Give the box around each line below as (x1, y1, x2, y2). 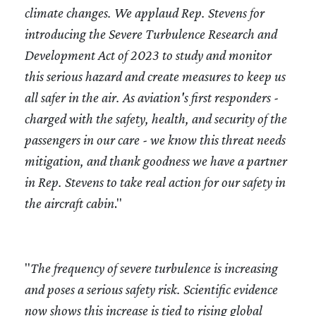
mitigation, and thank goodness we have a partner (25, 152, 287, 169)
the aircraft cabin (25, 195, 114, 211)
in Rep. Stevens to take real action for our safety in (25, 174, 286, 190)
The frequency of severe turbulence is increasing (30, 260, 278, 276)
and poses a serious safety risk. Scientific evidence (25, 281, 278, 297)
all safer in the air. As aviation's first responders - (25, 89, 279, 105)
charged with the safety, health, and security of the (25, 110, 287, 126)
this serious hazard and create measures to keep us (25, 68, 286, 84)
